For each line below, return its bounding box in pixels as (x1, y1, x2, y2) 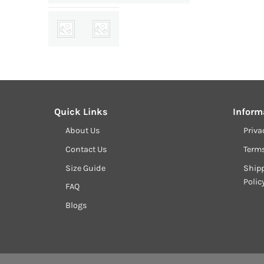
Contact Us (65, 144, 107, 154)
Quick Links (54, 106, 108, 118)
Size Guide (65, 163, 105, 173)
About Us (65, 126, 100, 136)
